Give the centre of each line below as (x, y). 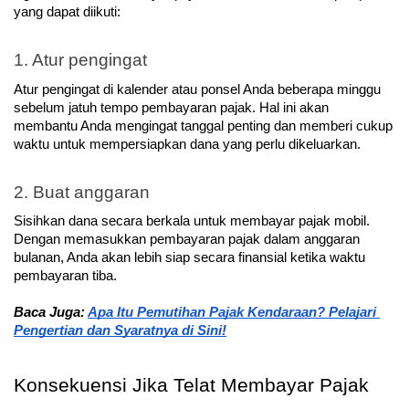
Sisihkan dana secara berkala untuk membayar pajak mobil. (192, 221)
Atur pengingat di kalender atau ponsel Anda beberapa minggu (197, 89)
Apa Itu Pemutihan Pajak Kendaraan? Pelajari (232, 313)
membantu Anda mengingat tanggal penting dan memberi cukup (203, 126)
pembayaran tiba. (65, 276)
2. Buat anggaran (82, 192)
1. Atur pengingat (80, 60)
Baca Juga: (51, 313)
